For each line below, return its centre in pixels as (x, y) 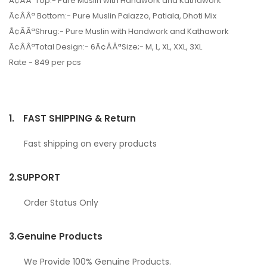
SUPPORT (38, 177)
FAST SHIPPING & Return (80, 118)
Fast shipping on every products (90, 143)
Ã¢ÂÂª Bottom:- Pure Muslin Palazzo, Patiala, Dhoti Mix (113, 15)
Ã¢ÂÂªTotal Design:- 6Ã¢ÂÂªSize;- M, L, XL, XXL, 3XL (105, 46)
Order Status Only (61, 202)
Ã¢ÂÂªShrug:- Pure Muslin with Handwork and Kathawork (119, 31)
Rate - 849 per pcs (45, 62)
